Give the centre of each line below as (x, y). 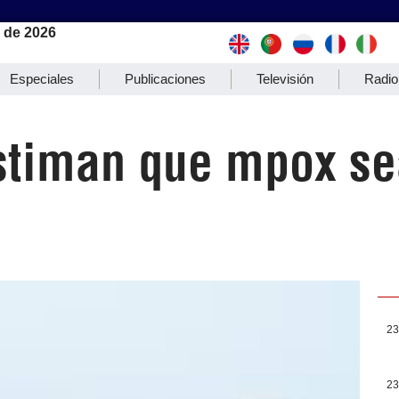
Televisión (285, 79)
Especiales (42, 79)
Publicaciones (165, 79)
